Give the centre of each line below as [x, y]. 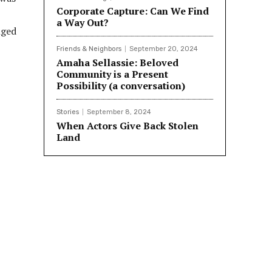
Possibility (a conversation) [121, 85]
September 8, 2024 [119, 112]
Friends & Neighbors [89, 49]
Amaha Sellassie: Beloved [117, 62]
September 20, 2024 [164, 49]
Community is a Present [112, 74]
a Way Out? [83, 22]
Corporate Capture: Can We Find [133, 11]
